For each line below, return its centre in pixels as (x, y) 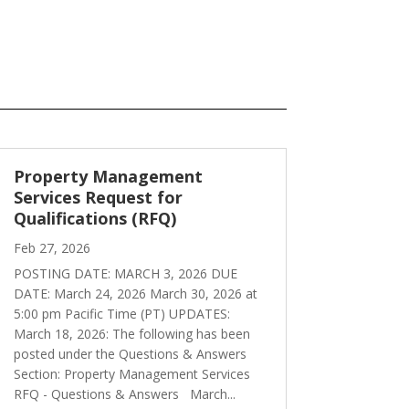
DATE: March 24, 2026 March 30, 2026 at (135, 293)
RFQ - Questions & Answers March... (124, 393)
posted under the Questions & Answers (130, 353)
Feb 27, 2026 (52, 247)
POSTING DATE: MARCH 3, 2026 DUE (125, 273)
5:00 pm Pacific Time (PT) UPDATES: (121, 313)
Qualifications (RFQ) (94, 218)
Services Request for (98, 197)
